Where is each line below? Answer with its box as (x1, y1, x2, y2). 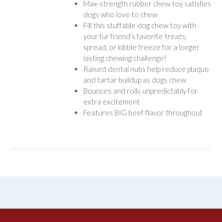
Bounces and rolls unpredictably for (83, 86, 198, 95)
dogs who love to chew (83, 9, 158, 19)
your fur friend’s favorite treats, (83, 31, 187, 41)
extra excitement (83, 97, 140, 106)
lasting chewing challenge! (83, 53, 166, 62)
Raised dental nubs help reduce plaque (83, 64, 209, 73)
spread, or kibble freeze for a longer (83, 42, 200, 52)
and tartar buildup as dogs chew (83, 75, 186, 84)
